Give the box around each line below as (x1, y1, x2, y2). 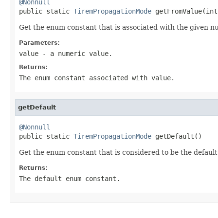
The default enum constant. (19, 174, 120, 182)
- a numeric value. (38, 49, 112, 57)
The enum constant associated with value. (19, 73, 175, 82)
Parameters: (19, 39, 60, 46)
